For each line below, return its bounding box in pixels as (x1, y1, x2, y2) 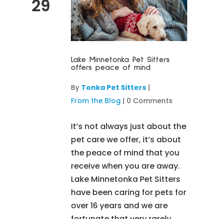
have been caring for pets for (70, 186, 186, 198)
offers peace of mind (70, 63, 151, 71)
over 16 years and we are (70, 199, 168, 211)
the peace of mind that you (70, 147, 179, 158)
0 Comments (126, 95, 173, 106)
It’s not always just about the (70, 120, 186, 132)
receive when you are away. (70, 160, 180, 172)
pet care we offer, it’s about (70, 133, 181, 145)
